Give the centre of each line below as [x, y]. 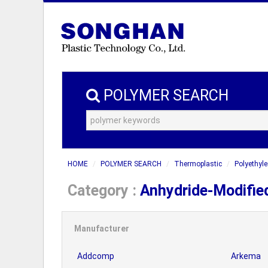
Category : [104, 191]
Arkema [246, 256]
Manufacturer [102, 229]
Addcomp [96, 256]
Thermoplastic [198, 164]
